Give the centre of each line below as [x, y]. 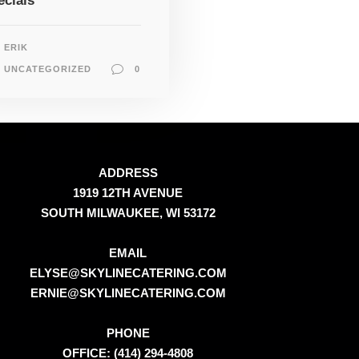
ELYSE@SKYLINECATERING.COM [128, 272]
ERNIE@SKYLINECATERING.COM [128, 292]
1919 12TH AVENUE [128, 192]
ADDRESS [128, 172]
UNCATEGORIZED [47, 69]
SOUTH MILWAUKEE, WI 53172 [128, 212]
